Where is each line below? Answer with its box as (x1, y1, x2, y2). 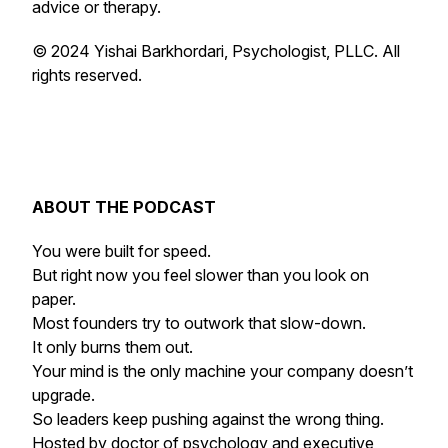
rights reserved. (32, 65, 142, 85)
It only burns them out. (32, 337, 193, 357)
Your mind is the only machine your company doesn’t (32, 361, 413, 381)
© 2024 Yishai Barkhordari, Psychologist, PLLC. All (32, 41, 400, 61)
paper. (32, 289, 76, 309)
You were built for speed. (32, 241, 211, 261)
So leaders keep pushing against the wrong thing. (32, 409, 384, 429)
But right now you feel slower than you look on (32, 265, 369, 285)
